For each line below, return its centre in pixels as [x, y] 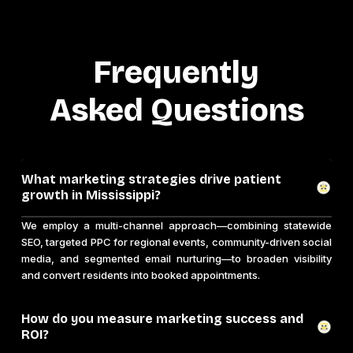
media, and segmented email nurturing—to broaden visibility [176, 259]
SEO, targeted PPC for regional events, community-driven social [176, 242]
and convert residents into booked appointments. [141, 275]
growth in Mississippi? [91, 195]
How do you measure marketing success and [162, 319]
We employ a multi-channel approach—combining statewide [176, 226]
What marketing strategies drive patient [151, 180]
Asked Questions [176, 111]
